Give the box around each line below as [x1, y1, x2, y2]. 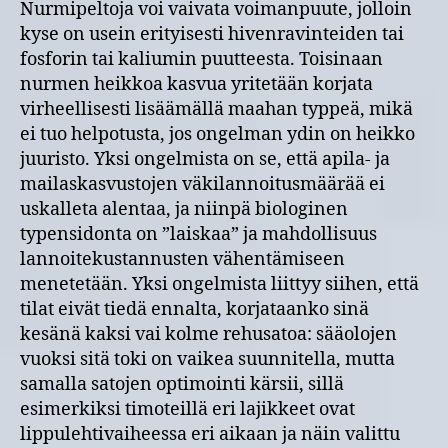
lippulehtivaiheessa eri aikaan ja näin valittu [20, 422, 400, 446]
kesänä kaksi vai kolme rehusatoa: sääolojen [20, 322, 397, 346]
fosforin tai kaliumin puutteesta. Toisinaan [20, 47, 383, 71]
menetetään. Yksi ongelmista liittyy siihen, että [20, 272, 419, 296]
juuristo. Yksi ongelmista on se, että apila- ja [20, 147, 390, 171]
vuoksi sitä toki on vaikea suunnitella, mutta [20, 347, 395, 371]
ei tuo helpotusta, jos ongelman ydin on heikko [20, 122, 415, 146]
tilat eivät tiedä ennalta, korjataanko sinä [20, 297, 369, 321]
